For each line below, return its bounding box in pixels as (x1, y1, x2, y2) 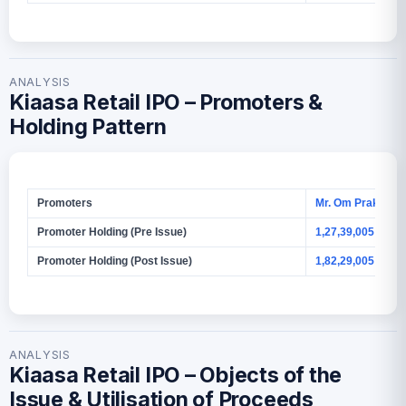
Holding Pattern (9, 113, 167, 140)
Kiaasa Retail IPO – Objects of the (9, 362, 343, 388)
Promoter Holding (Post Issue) (37, 254, 192, 267)
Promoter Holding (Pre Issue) (37, 225, 187, 238)
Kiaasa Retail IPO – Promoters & (9, 89, 323, 115)
